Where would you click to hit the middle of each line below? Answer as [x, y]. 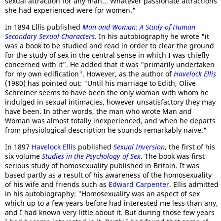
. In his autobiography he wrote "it [152, 36]
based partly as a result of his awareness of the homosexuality [108, 175]
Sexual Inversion [139, 147]
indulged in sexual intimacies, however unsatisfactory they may [110, 102]
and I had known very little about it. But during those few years [110, 212]
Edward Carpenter [139, 184]
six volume [23, 156]
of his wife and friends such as [57, 184]
